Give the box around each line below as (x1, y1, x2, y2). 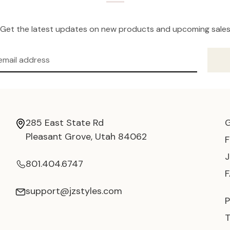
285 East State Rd (26, 117, 104, 129)
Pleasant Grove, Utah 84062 (26, 130, 147, 143)
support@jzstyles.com (26, 185, 122, 198)
